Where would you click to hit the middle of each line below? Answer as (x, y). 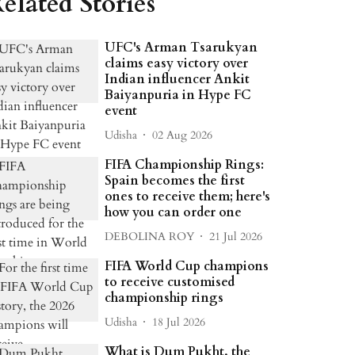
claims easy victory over (177, 63)
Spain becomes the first (175, 181)
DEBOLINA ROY (150, 236)
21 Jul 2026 (236, 236)
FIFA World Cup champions (187, 266)
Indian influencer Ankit (177, 79)
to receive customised (170, 282)
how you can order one (174, 212)
